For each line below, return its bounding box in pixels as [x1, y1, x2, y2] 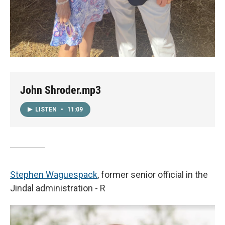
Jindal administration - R [10, 182, 105, 193]
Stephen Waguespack [10, 169, 97, 180]
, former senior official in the [97, 169, 208, 180]
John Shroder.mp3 [20, 83, 101, 96]
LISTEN [35, 105, 58, 113]
